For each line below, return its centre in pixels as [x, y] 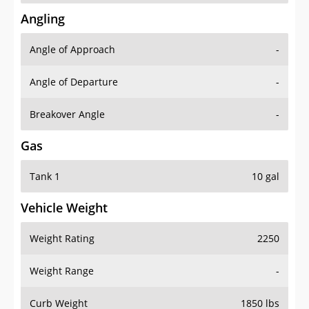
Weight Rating [62, 239]
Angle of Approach [72, 50]
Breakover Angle [67, 114]
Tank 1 [45, 177]
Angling [43, 19]
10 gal [266, 177]
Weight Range [62, 271]
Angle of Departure [74, 82]
